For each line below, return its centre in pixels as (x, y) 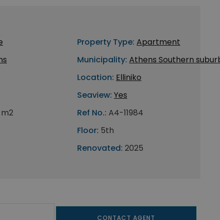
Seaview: (95, 95)
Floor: (88, 130)
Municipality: (102, 60)
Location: (96, 77)
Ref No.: (92, 113)
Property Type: (106, 42)
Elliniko (129, 77)
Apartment (159, 42)
